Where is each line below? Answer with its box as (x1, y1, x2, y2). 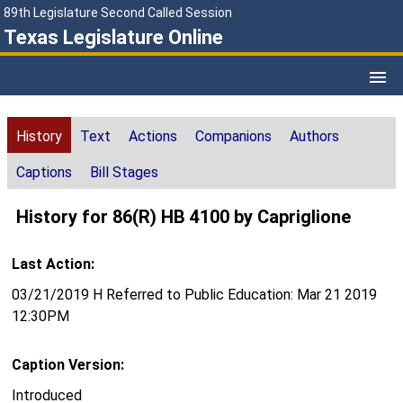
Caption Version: (12, 356, 124, 374)
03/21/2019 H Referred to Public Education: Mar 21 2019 (12, 286, 377, 304)
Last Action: (12, 255, 94, 273)
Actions (129, 128, 177, 146)
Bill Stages (90, 164, 158, 182)
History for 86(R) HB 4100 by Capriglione (16, 206, 351, 228)
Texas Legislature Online (4, 26, 223, 49)
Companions (195, 128, 272, 146)
